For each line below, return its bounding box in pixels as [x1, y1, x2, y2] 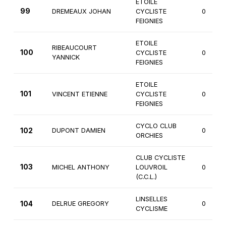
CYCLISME [135, 205, 167, 213]
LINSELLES [135, 195, 167, 203]
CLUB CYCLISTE [135, 154, 185, 162]
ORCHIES [135, 132, 163, 140]
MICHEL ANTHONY [51, 163, 109, 172]
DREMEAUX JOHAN [51, 8, 111, 16]
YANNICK [51, 53, 80, 62]
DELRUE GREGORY [51, 200, 109, 208]
